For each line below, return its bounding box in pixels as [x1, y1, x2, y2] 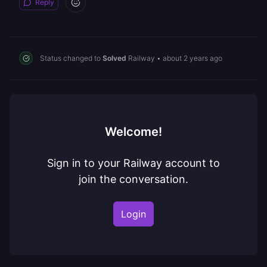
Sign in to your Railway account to [47, 157, 220, 169]
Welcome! [105, 125, 162, 139]
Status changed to [40, 53, 103, 63]
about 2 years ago [163, 53, 222, 63]
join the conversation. [79, 173, 188, 185]
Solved [103, 53, 126, 63]
